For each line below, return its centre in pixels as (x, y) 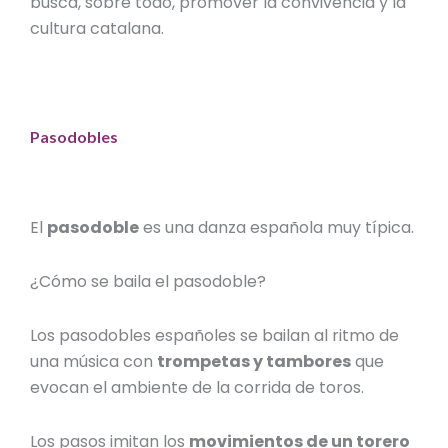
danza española (263, 228)
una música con (94, 362)
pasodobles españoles (150, 336)
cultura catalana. (97, 29)
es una (171, 228)
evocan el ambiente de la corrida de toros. (199, 388)
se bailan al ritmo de (320, 336)
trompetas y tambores (254, 362)
